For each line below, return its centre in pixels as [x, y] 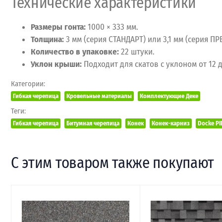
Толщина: [47, 39]
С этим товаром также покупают [113, 163]
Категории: [28, 84]
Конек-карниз [171, 123]
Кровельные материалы [99, 96]
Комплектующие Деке [169, 96]
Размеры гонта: [58, 27]
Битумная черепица [93, 123]
